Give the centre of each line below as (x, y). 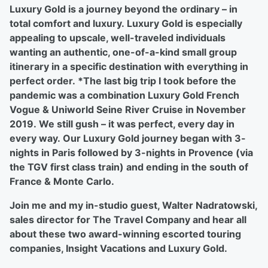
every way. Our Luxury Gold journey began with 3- (128, 138)
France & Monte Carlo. (63, 181)
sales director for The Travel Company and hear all (128, 220)
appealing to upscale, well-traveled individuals (118, 38)
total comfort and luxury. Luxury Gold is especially (126, 23)
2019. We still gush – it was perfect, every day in (122, 124)
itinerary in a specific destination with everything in (129, 66)
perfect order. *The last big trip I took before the (123, 81)
